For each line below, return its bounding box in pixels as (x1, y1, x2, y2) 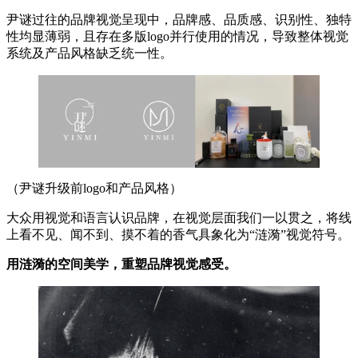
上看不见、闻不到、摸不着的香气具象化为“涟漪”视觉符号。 (6, 227, 350, 241)
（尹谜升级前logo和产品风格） (6, 181, 182, 195)
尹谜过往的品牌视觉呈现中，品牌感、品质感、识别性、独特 (6, 13, 352, 27)
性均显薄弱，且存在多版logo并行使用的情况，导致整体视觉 (6, 30, 348, 44)
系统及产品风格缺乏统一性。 (6, 46, 173, 61)
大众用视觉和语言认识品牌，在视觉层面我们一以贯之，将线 (6, 210, 352, 225)
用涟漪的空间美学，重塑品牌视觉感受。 (6, 257, 237, 271)
